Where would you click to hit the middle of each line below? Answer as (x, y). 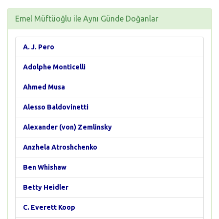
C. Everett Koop (49, 207)
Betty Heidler (46, 187)
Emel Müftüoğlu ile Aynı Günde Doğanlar (87, 19)
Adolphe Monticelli (54, 67)
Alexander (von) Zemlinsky (67, 127)
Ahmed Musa (44, 87)
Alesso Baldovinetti (56, 107)
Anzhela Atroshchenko (60, 147)
